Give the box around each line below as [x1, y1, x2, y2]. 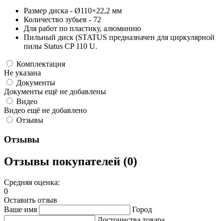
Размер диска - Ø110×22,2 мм [24, 6, 122, 15]
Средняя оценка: [4, 178, 60, 186]
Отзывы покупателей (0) [4, 155, 137, 168]
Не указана [4, 69, 41, 77]
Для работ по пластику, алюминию [24, 24, 141, 33]
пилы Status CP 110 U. [24, 42, 97, 51]
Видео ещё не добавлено [4, 106, 87, 115]
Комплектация [16, 60, 65, 69]
